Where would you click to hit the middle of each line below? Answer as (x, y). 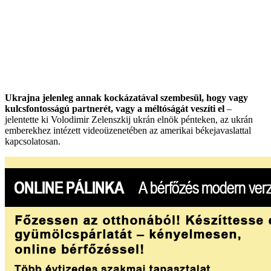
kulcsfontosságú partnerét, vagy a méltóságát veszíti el (115, 109)
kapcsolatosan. (33, 141)
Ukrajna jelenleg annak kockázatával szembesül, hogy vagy (126, 98)
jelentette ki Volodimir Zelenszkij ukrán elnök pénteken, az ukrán (129, 119)
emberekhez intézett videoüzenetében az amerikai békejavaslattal (128, 130)
